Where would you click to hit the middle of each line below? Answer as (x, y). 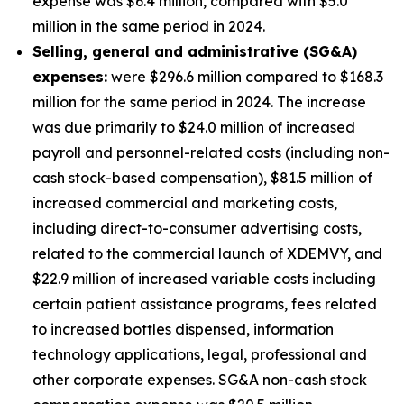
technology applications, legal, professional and (200, 354)
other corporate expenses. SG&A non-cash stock (200, 380)
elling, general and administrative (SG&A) (199, 51)
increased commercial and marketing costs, (185, 203)
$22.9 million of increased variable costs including (204, 279)
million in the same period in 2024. (149, 26)
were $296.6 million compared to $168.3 (245, 77)
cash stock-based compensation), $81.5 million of (202, 178)
